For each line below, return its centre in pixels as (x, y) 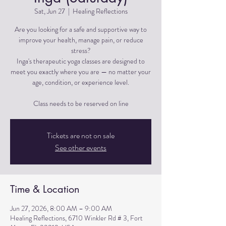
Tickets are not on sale (81, 135)
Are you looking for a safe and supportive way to (81, 29)
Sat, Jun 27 (49, 11)
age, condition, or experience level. (81, 82)
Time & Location (45, 189)
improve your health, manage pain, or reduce (81, 40)
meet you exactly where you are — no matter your (81, 72)
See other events (81, 148)
